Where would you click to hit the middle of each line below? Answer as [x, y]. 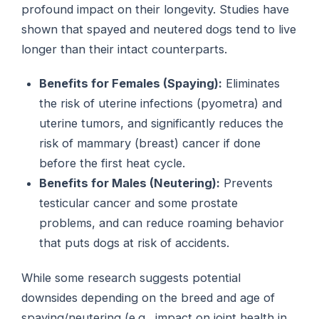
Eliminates [251, 84]
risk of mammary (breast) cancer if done [150, 143]
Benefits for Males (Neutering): [130, 183]
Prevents [247, 183]
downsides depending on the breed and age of [148, 297]
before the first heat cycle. [113, 163]
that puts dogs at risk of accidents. [135, 243]
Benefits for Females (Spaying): [131, 84]
